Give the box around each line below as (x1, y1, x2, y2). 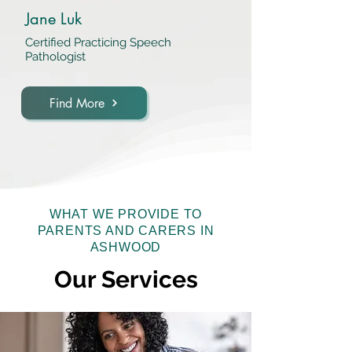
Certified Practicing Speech (25, 35, 171, 49)
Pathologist (25, 49, 86, 64)
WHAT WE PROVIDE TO (49, 207, 203, 221)
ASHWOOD (90, 240, 162, 254)
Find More (49, 94, 104, 112)
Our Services (53, 266, 198, 293)
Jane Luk (25, 9, 82, 29)
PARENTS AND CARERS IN (37, 224, 214, 237)
